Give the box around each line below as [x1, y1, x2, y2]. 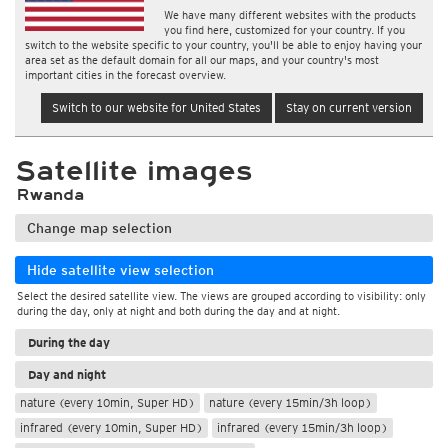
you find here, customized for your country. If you [164, 23, 406, 37]
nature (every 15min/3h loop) [209, 395, 372, 410]
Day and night [28, 367, 106, 382]
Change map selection [27, 220, 172, 236]
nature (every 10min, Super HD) [20, 395, 195, 410]
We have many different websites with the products [164, 8, 417, 22]
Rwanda [17, 186, 84, 204]
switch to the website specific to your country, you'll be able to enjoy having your [25, 38, 422, 52]
